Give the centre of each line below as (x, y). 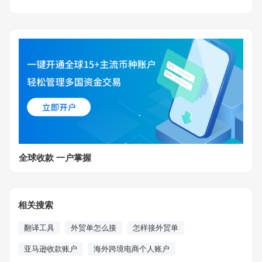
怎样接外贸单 (156, 227)
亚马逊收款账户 (51, 249)
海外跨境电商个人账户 (132, 249)
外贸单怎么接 (94, 227)
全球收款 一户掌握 (55, 157)
